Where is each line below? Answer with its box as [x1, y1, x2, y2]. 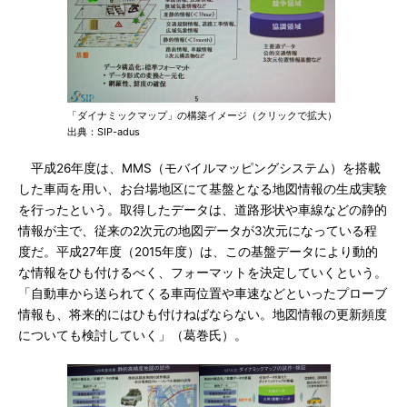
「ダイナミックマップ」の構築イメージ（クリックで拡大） [67, 109, 337, 122]
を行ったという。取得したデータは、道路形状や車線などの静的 [18, 203, 387, 217]
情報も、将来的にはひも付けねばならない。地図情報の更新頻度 [18, 307, 387, 322]
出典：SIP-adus [67, 125, 140, 138]
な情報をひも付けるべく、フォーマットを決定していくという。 [18, 265, 387, 280]
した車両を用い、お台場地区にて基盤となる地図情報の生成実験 [18, 182, 387, 196]
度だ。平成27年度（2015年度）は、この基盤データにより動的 [18, 244, 378, 259]
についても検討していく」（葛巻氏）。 [18, 328, 247, 342]
